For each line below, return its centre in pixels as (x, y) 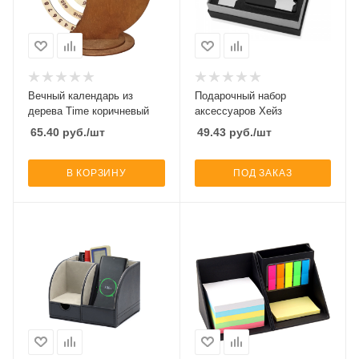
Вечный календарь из (81, 96)
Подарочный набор (240, 96)
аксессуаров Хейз (238, 111)
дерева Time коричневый (89, 111)
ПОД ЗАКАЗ (263, 173)
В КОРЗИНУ (96, 173)
